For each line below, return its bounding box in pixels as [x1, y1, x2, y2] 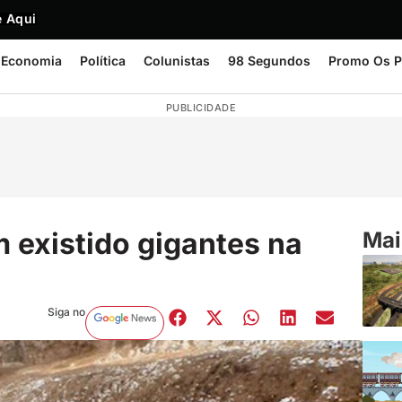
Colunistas [144, 53, 210, 68]
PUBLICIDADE [165, 101, 237, 114]
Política [80, 53, 126, 68]
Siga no [47, 304, 85, 319]
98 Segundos [228, 53, 310, 68]
